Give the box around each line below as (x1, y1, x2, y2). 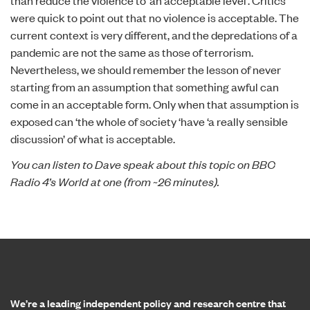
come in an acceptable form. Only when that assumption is (10, 96, 299, 111)
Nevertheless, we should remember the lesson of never (10, 62, 281, 77)
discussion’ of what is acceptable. (10, 131, 175, 146)
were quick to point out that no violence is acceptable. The (10, 10, 299, 25)
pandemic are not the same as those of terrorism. (10, 44, 253, 60)
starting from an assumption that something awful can (10, 79, 279, 94)
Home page (10, 259, 61, 273)
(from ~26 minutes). (122, 174, 219, 189)
